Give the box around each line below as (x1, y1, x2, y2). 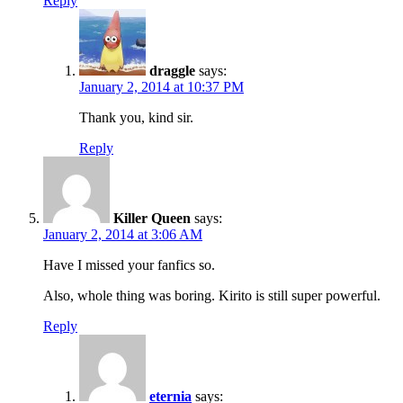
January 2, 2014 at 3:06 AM (43, 226, 202, 242)
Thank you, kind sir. (79, 109, 193, 125)
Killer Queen (113, 210, 191, 226)
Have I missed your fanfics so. (43, 256, 215, 273)
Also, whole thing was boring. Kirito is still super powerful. (43, 287, 381, 303)
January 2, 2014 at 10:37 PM (79, 78, 244, 94)
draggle (149, 62, 195, 78)
